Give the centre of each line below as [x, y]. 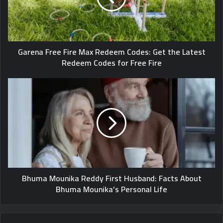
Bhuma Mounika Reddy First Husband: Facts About [111, 178]
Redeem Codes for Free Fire [111, 62]
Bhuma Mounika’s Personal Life [111, 189]
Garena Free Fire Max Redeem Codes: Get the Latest [111, 52]
